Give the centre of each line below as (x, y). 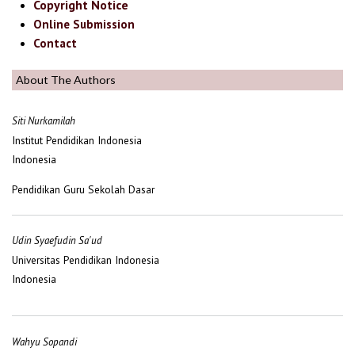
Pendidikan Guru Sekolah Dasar (83, 189)
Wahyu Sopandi (44, 342)
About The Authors (66, 79)
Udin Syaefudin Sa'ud (57, 241)
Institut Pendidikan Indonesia (77, 141)
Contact (55, 43)
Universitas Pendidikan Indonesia (86, 260)
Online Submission (84, 24)
